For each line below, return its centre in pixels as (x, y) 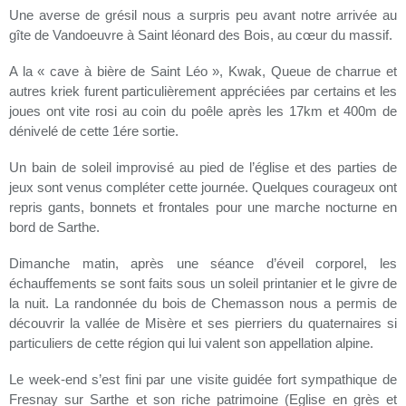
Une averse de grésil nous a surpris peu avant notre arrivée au (203, 15)
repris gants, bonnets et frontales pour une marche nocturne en (203, 208)
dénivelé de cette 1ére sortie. (99, 131)
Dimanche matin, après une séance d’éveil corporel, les (203, 264)
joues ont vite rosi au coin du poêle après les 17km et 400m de (203, 111)
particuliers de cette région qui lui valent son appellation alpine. (195, 343)
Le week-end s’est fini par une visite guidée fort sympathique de (203, 380)
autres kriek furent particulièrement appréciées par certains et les (203, 92)
